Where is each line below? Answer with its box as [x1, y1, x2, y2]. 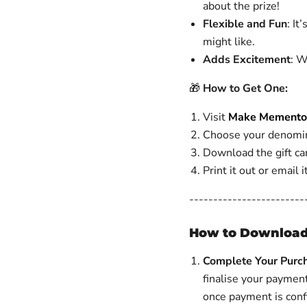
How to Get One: [202, 81, 288, 96]
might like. [202, 34, 255, 49]
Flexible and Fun [202, 16, 287, 32]
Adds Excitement [202, 52, 291, 67]
